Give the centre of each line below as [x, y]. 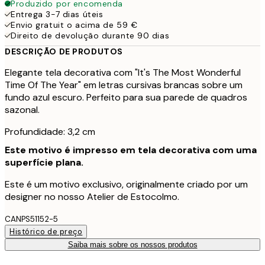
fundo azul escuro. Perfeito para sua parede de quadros [126, 97]
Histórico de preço [46, 231]
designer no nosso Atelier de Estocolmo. [92, 196]
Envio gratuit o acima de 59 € [74, 25]
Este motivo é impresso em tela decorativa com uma [131, 150]
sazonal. [22, 109]
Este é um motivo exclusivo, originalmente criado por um [126, 184]
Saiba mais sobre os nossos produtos [132, 244]
